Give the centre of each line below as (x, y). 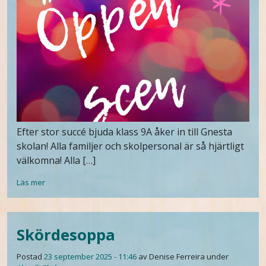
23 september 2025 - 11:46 (90, 256)
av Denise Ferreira (172, 256)
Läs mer (31, 182)
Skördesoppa (66, 235)
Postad (30, 256)
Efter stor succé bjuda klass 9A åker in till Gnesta (124, 132)
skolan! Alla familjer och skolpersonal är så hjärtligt (130, 146)
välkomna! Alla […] (56, 160)
